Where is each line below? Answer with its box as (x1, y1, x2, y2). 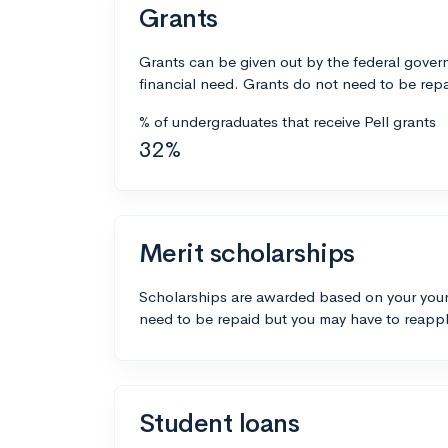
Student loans (139, 407, 300, 440)
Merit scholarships (139, 237, 355, 270)
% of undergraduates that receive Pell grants (139, 112, 436, 131)
